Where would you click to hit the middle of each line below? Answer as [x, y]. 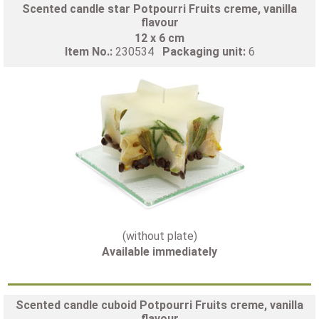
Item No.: [90, 51]
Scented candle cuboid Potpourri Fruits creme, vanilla [159, 305]
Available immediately [159, 251]
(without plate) [159, 236]
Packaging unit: [205, 51]
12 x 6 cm [159, 38]
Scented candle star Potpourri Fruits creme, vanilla [159, 9]
